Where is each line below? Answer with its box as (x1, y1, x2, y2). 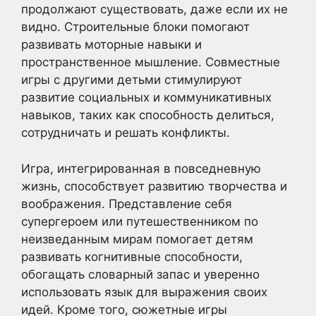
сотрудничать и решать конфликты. (21, 126, 230, 140)
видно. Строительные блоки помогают (21, 20, 250, 34)
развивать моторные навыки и (21, 37, 202, 51)
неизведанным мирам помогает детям (21, 231, 253, 246)
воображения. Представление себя (21, 196, 232, 211)
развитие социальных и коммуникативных (21, 90, 272, 104)
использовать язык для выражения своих (21, 284, 267, 299)
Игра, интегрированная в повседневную (21, 161, 261, 176)
